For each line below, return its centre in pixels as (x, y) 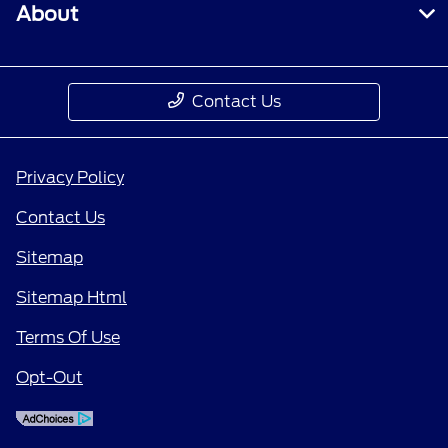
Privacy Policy (70, 178)
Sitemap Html (71, 298)
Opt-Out (49, 378)
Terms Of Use (68, 338)
